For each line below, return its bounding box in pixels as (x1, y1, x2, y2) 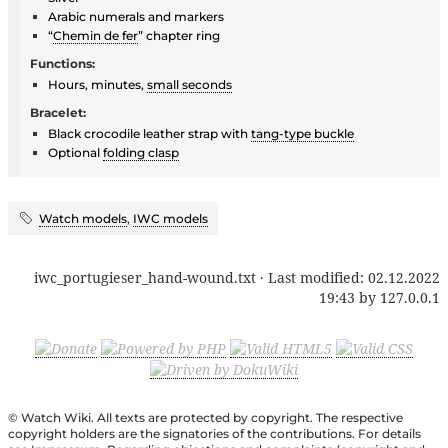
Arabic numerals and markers (48, 8, 224, 24)
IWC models (133, 210, 208, 226)
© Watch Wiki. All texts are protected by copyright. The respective (8, 410, 403, 426)
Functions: (30, 55, 95, 71)
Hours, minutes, (48, 76, 147, 92)
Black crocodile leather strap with (48, 125, 251, 141)
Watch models (39, 210, 127, 226)
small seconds (147, 76, 232, 92)
